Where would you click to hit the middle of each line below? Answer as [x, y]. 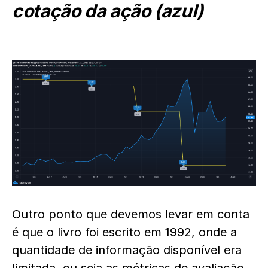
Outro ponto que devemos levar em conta [131, 214]
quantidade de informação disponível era [127, 250]
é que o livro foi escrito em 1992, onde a [124, 232]
